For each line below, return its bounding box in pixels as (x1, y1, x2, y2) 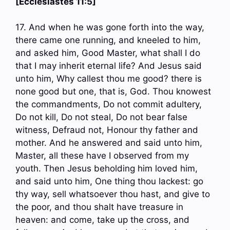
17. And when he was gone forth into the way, (15, 22, 204, 33)
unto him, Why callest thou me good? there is (15, 73, 202, 84)
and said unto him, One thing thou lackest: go (15, 176, 203, 187)
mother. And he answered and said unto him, (15, 138, 202, 148)
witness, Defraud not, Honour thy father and (15, 125, 198, 136)
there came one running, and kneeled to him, (15, 35, 201, 46)
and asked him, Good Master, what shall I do (15, 48, 200, 59)
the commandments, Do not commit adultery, (15, 99, 202, 110)
